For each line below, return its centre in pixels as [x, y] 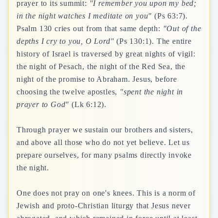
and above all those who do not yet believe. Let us [103, 142]
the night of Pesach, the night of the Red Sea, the [101, 66]
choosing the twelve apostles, [68, 92]
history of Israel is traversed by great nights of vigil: [106, 54]
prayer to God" [43, 104]
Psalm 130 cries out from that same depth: [90, 28]
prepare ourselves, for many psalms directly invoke [104, 155]
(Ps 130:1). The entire [153, 41]
